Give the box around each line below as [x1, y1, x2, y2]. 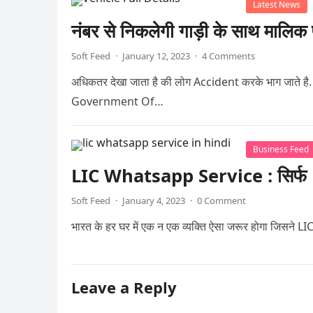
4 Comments [202, 50, 255, 62]
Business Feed [253, 143, 309, 155]
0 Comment [197, 194, 246, 207]
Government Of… [71, 94, 163, 109]
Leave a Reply [71, 277, 177, 298]
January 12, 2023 [122, 50, 190, 62]
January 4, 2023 [122, 194, 185, 207]
